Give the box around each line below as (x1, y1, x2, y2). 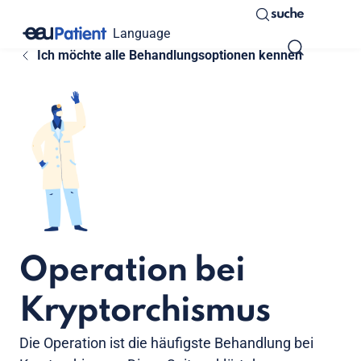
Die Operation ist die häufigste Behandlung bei (19, 334, 313, 352)
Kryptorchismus (19, 294, 270, 330)
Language (113, 25, 170, 41)
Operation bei (19, 254, 245, 289)
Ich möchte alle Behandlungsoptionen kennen (36, 48, 302, 63)
